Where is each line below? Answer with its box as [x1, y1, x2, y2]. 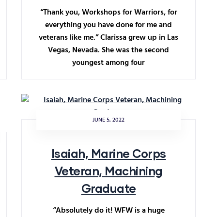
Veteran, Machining [54, 164, 163, 178]
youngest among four [72, 57, 145, 69]
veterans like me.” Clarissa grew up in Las [39, 31, 178, 44]
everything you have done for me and [45, 19, 172, 31]
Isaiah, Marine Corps [51, 146, 166, 160]
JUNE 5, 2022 [93, 115, 124, 125]
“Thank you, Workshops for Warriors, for [40, 6, 177, 19]
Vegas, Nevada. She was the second [48, 44, 169, 57]
